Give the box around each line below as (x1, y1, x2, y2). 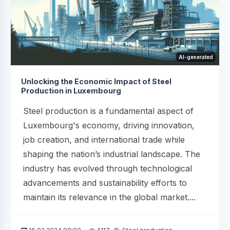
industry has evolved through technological (23, 163, 192, 174)
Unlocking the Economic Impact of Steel (21, 77, 171, 86)
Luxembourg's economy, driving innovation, (23, 120, 195, 131)
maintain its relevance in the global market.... (23, 192, 196, 203)
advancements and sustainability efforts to (23, 178, 187, 188)
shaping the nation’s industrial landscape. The (23, 149, 200, 160)
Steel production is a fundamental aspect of (23, 106, 194, 117)
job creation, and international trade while (23, 135, 185, 145)
